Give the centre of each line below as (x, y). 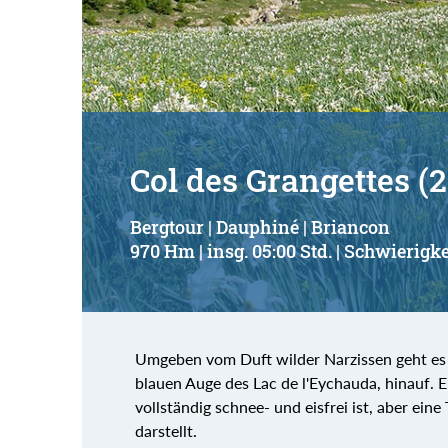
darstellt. (165, 430)
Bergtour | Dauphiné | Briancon (260, 227)
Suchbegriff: (156, 51)
